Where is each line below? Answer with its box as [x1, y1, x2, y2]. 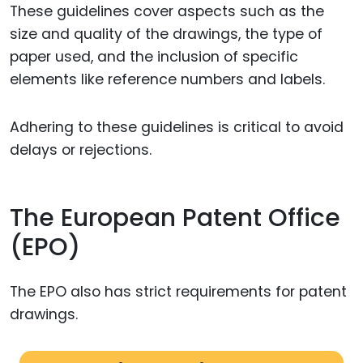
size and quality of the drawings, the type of [10, 23, 322, 44]
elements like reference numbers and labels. [10, 69, 325, 89]
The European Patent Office [10, 201, 340, 236]
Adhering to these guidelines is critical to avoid [10, 117, 344, 137]
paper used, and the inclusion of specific [10, 46, 298, 66]
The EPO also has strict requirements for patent [10, 281, 347, 301]
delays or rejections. [10, 139, 152, 160]
